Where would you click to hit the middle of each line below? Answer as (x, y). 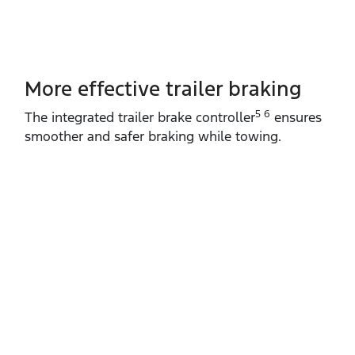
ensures (296, 118)
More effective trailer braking (163, 89)
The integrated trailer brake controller (140, 118)
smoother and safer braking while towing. (153, 137)
